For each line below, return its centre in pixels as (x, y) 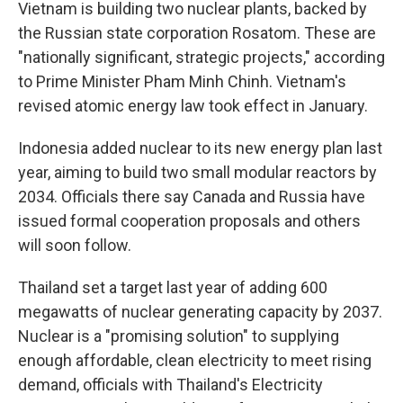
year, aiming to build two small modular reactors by (197, 172)
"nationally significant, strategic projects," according (201, 57)
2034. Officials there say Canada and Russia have (192, 197)
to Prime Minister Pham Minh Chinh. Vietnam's (182, 81)
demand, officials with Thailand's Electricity (170, 385)
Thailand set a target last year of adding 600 (173, 287)
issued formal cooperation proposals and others (189, 221)
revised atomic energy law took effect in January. (193, 106)
